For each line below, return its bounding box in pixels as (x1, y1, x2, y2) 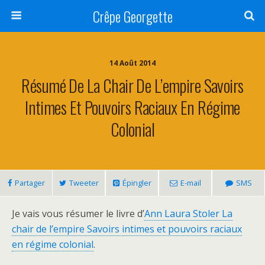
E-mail (180, 177, 201, 188)
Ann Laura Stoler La (144, 207, 232, 220)
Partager (14, 177, 45, 188)
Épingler (122, 177, 151, 188)
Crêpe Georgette (92, 5, 173, 27)
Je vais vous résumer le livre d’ (12, 207, 144, 220)
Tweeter (69, 177, 99, 188)
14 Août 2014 (109, 58, 156, 68)
